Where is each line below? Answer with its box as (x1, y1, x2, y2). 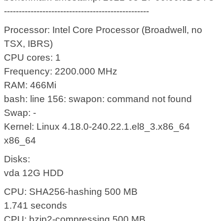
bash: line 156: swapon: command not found (4, 94, 192, 105)
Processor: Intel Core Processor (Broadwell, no (4, 25, 203, 36)
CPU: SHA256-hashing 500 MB (4, 186, 138, 197)
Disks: (4, 154, 31, 165)
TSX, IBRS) (4, 38, 53, 49)
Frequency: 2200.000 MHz (4, 66, 118, 77)
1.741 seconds (4, 200, 68, 211)
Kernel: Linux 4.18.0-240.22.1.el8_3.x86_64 (4, 121, 190, 132)
